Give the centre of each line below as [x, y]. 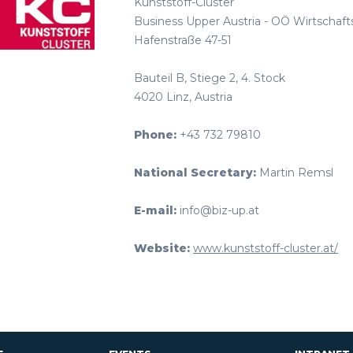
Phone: [156, 135]
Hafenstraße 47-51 [183, 40]
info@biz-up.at [218, 210]
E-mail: [156, 210]
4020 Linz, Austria [184, 97]
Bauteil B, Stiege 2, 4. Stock [210, 78]
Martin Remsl [297, 173]
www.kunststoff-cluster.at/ [266, 248]
